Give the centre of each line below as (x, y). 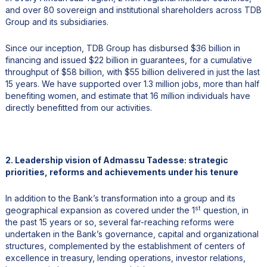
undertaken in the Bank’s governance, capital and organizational (132, 234)
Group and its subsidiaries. (57, 21)
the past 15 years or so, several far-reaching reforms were (119, 222)
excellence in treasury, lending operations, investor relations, (125, 257)
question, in (224, 210)
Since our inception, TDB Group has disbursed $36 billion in (122, 48)
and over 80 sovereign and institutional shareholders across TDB (133, 10)
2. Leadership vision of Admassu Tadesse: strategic (117, 160)
